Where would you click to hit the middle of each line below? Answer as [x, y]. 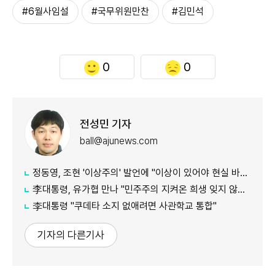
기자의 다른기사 [71, 235]
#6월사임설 [45, 11]
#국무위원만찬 [120, 11]
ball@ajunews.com [119, 141]
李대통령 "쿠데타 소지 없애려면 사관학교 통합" [125, 206]
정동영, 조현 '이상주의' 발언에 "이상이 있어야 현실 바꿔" [136, 172]
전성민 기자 [106, 124]
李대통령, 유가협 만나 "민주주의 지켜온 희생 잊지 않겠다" [135, 189]
